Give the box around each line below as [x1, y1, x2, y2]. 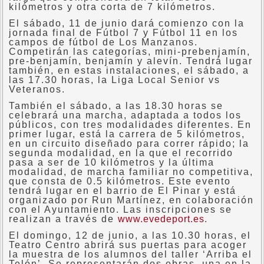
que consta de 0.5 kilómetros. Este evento [9, 176, 231, 186]
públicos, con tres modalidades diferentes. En [9, 120, 252, 130]
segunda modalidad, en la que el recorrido [9, 148, 233, 158]
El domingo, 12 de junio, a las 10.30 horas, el [9, 230, 251, 240]
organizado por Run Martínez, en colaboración [9, 195, 254, 205]
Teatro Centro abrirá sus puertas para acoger [9, 240, 247, 250]
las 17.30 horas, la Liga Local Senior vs [9, 75, 220, 85]
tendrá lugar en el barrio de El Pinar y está [9, 186, 236, 196]
